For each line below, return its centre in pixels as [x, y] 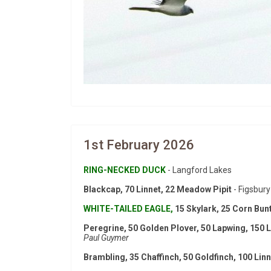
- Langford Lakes [199, 170]
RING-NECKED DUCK [125, 170]
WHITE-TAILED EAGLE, [128, 209]
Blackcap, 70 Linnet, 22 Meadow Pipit [158, 189]
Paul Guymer [106, 238]
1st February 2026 [139, 145]
